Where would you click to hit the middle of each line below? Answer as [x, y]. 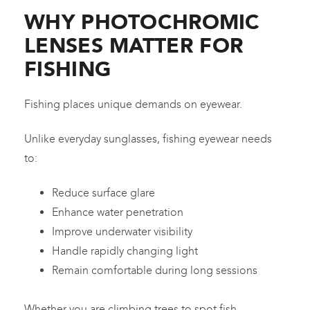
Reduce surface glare [103, 193]
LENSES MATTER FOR [134, 46]
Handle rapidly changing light [125, 251]
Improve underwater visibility [122, 232]
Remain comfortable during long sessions [155, 271]
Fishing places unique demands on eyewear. [133, 104]
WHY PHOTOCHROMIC [142, 22]
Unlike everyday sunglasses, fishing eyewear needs [148, 139]
